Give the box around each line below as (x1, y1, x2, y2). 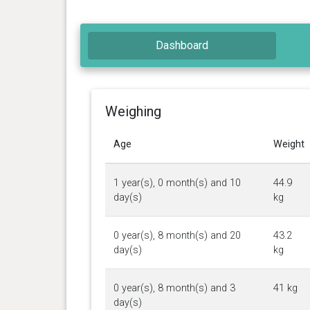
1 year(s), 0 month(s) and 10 (113, 176, 241, 189)
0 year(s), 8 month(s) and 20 (113, 229, 241, 241)
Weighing (104, 102, 161, 120)
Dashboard (156, 38, 209, 52)
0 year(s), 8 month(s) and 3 (113, 282, 235, 294)
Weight (273, 138, 304, 150)
